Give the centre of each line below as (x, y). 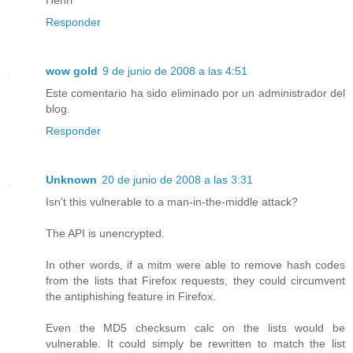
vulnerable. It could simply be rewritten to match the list (195, 343)
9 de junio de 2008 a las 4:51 (175, 71)
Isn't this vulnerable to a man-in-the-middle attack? (172, 201)
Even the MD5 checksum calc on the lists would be (195, 327)
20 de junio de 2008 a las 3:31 (177, 179)
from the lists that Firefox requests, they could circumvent (195, 280)
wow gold (72, 71)
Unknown (71, 179)
